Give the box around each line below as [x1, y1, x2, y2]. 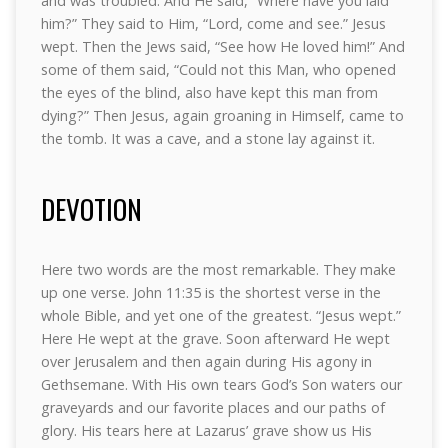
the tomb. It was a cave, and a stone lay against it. [40, 129, 375, 148]
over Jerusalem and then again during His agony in [40, 352, 372, 371]
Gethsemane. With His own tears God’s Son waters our [40, 375, 402, 394]
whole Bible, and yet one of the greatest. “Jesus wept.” [40, 306, 401, 325]
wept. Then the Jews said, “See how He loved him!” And [40, 37, 405, 56]
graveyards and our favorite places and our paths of [40, 398, 385, 417]
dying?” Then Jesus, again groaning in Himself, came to [40, 106, 404, 125]
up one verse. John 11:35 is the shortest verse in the [40, 283, 381, 302]
